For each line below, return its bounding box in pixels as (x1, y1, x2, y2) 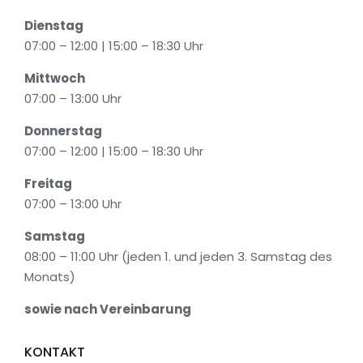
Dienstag (24, 17, 83, 35)
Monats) (24, 268, 75, 286)
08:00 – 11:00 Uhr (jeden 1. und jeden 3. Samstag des (24, 248, 332, 266)
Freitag (24, 175, 72, 193)
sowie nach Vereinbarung (24, 301, 191, 318)
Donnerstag (24, 122, 102, 140)
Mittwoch (24, 70, 85, 88)
